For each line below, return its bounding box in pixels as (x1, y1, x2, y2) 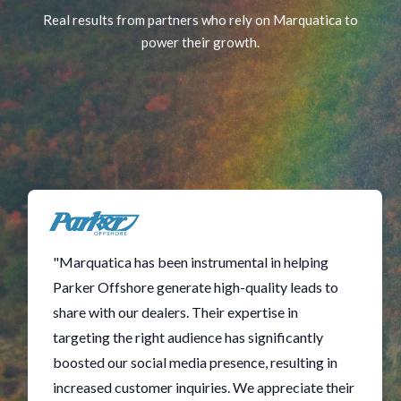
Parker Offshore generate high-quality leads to (53, 277, 338, 295)
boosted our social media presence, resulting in (53, 353, 337, 371)
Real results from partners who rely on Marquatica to (43, 11, 358, 28)
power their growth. (141, 33, 260, 50)
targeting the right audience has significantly (53, 328, 323, 346)
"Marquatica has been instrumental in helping (53, 252, 328, 270)
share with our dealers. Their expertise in (53, 303, 298, 320)
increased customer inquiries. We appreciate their (53, 378, 354, 396)
